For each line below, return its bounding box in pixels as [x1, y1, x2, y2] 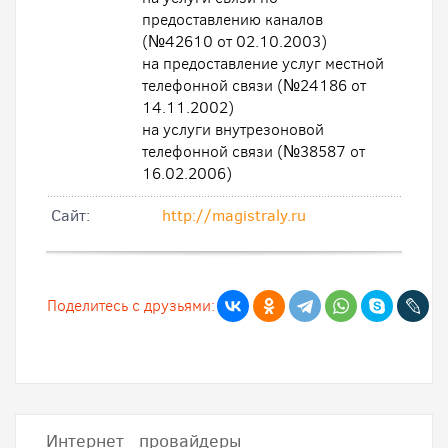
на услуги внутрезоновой [142, 119, 324, 140]
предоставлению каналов [142, 9, 323, 30]
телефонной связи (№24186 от [142, 75, 366, 96]
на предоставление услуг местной [142, 53, 384, 74]
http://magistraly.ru [162, 205, 306, 226]
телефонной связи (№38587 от [142, 141, 365, 162]
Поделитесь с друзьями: [47, 295, 215, 316]
